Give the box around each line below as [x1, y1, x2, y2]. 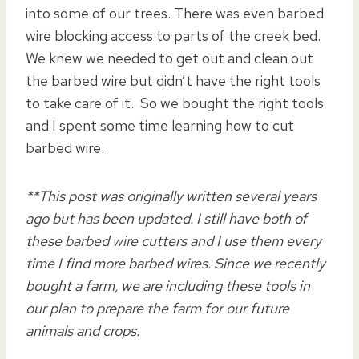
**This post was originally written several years [26, 186, 317, 205]
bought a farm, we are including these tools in [26, 276, 310, 295]
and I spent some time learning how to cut [26, 115, 294, 135]
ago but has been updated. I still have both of [26, 208, 307, 228]
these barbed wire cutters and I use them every [26, 231, 321, 250]
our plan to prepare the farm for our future [26, 298, 289, 317]
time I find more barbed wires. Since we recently [26, 253, 325, 272]
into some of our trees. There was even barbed [26, 3, 324, 22]
